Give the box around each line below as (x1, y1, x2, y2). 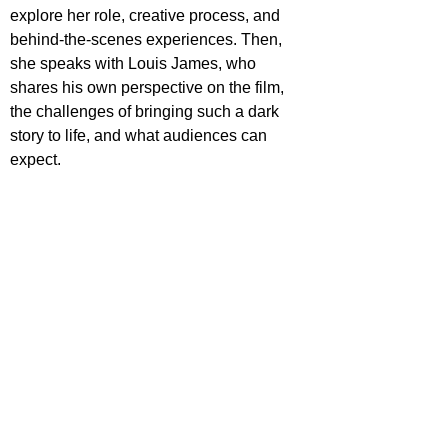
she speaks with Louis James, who (10, 55, 260, 73)
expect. (10, 151, 61, 169)
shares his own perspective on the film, (10, 79, 288, 97)
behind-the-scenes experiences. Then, (10, 31, 286, 49)
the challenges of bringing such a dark (10, 103, 283, 121)
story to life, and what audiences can (10, 127, 271, 145)
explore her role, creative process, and (10, 7, 284, 25)
